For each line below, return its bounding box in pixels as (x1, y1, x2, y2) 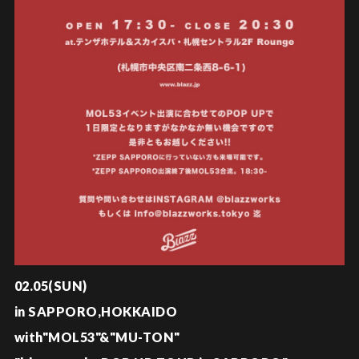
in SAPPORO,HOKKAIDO (14, 303, 178, 319)
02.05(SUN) (14, 277, 87, 293)
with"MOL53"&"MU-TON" (14, 329, 180, 345)
